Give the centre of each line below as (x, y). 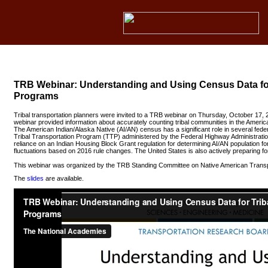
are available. (65, 179)
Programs (36, 95)
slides (36, 179)
